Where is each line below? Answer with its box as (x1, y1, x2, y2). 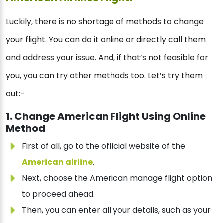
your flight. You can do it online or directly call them (6, 34, 206, 46)
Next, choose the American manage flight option (22, 172, 212, 184)
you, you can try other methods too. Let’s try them (6, 70, 203, 82)
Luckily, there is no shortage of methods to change (6, 16, 204, 28)
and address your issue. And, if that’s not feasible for (6, 52, 208, 64)
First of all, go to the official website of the (22, 140, 185, 152)
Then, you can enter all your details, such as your (22, 204, 211, 216)
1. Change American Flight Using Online (6, 110, 206, 124)
